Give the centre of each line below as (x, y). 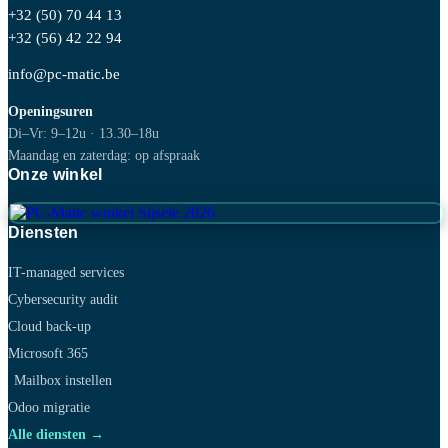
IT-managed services (66, 272)
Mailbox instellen (62, 380)
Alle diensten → (56, 434)
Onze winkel (55, 175)
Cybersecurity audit (63, 299)
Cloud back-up (49, 326)
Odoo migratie (49, 407)
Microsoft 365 (48, 353)
